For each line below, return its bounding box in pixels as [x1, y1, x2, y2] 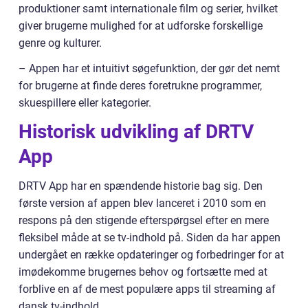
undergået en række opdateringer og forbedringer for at [19, 248, 284, 262]
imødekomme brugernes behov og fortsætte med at [19, 265, 267, 279]
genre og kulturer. [19, 36, 102, 50]
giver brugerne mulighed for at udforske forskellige [19, 19, 263, 33]
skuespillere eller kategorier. [19, 96, 151, 110]
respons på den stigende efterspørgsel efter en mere [19, 214, 269, 228]
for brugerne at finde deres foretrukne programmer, [19, 79, 262, 93]
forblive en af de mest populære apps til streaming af [19, 283, 276, 296]
